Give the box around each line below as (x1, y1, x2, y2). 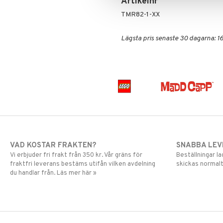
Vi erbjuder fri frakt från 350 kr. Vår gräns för (10, 151, 142, 159)
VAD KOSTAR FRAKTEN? (10, 140, 96, 150)
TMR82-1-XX (120, 10, 160, 19)
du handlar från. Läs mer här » (10, 169, 97, 177)
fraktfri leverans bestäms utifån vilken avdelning (10, 160, 155, 168)
